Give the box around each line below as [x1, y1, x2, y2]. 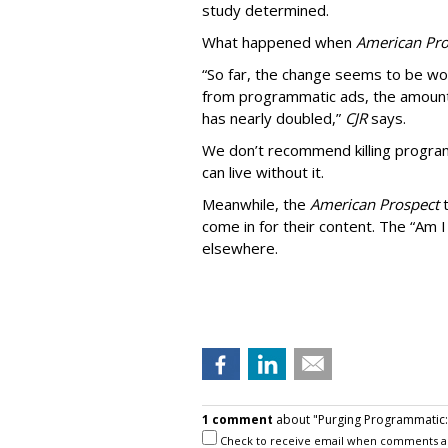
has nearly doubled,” [202, 108, 341, 128]
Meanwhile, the [202, 194, 310, 214]
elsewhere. [202, 238, 282, 258]
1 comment [202, 411, 273, 428]
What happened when [202, 32, 356, 52]
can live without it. [202, 162, 328, 182]
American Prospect [310, 194, 443, 214]
